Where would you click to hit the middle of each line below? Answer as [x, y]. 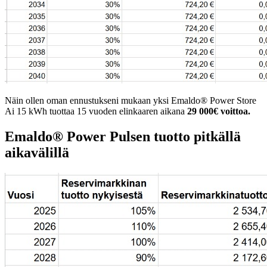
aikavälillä [37, 153]
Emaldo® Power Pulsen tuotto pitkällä [123, 137]
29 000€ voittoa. [220, 111]
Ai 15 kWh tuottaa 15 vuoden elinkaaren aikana [96, 111]
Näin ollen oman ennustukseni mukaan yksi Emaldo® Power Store [131, 101]
